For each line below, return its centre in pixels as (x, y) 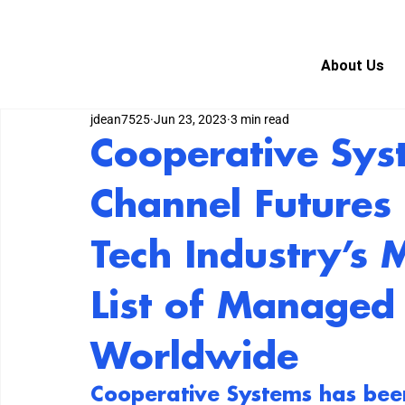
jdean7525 (120, 120)
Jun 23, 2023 (190, 120)
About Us (353, 66)
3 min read (260, 120)
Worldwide (194, 358)
